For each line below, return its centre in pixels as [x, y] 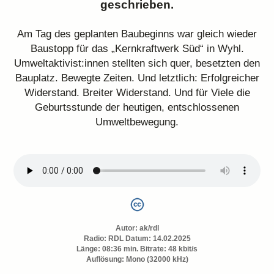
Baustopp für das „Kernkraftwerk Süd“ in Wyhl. [137, 49]
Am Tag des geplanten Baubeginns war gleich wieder [137, 34]
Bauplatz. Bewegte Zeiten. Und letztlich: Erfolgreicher [137, 78]
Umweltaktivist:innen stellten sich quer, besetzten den [137, 63]
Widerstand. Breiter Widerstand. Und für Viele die [137, 93]
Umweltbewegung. [137, 122]
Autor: [127, 228]
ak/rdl [149, 228]
